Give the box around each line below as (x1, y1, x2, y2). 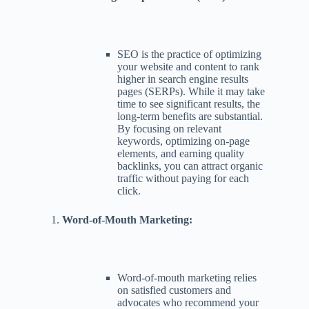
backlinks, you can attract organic (117, 159, 263, 172)
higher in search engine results (117, 72, 248, 85)
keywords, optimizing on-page (117, 134, 250, 147)
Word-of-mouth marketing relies (117, 271, 257, 283)
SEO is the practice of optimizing (117, 48, 261, 60)
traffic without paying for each (117, 172, 249, 184)
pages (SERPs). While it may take (117, 85, 265, 97)
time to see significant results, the (117, 97, 260, 110)
